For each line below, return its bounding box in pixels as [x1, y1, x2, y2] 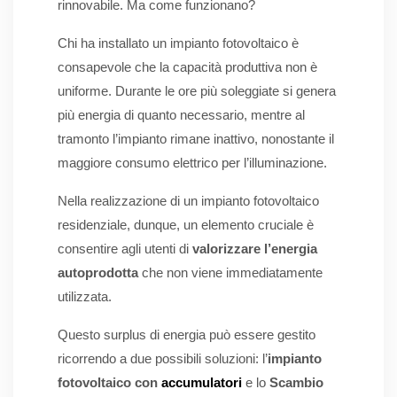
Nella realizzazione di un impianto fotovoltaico [58, 193, 319, 209]
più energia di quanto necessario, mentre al [58, 107, 305, 123]
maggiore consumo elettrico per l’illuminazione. [58, 155, 327, 171]
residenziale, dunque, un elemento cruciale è [58, 217, 314, 233]
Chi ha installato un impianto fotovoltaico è [58, 35, 299, 51]
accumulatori [161, 375, 242, 391]
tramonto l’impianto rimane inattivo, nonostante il [58, 131, 334, 147]
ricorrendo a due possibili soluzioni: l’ [58, 351, 268, 367]
